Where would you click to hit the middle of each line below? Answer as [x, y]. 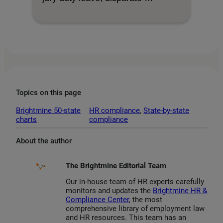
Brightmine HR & [180, 191]
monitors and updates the [109, 191]
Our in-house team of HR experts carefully [135, 182]
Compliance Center [97, 200]
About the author [44, 141]
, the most [146, 200]
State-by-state [167, 110]
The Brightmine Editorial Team [116, 166]
